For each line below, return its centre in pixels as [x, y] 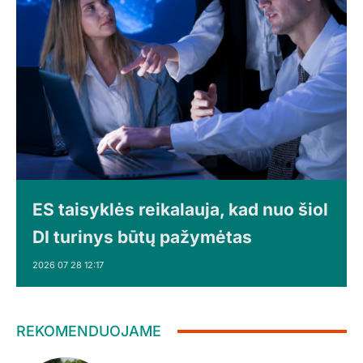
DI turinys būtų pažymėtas [142, 237]
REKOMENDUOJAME [89, 331]
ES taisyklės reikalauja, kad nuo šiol [180, 210]
